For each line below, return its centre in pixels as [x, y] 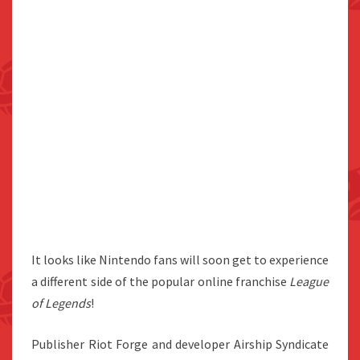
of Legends [61, 303]
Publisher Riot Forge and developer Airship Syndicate [180, 344]
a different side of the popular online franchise [160, 282]
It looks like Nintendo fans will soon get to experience [180, 260]
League [309, 282]
